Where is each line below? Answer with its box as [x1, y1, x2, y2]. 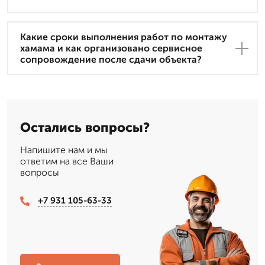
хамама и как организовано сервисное [20, 43, 202, 54]
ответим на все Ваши [20, 156, 114, 167]
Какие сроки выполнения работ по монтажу [20, 31, 227, 43]
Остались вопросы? [20, 119, 150, 136]
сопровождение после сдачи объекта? [20, 54, 202, 66]
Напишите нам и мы [20, 144, 108, 156]
